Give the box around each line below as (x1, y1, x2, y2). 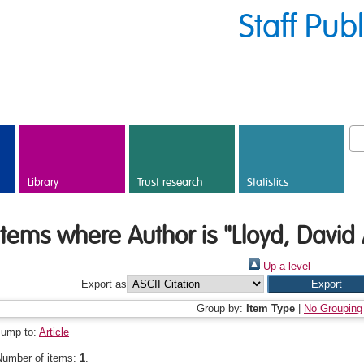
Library (28, 175, 58, 190)
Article (39, 326, 69, 338)
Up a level (260, 260, 310, 272)
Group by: (197, 302, 246, 314)
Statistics (247, 175, 288, 190)
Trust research (137, 175, 203, 190)
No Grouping (304, 302, 362, 314)
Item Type (246, 302, 295, 314)
